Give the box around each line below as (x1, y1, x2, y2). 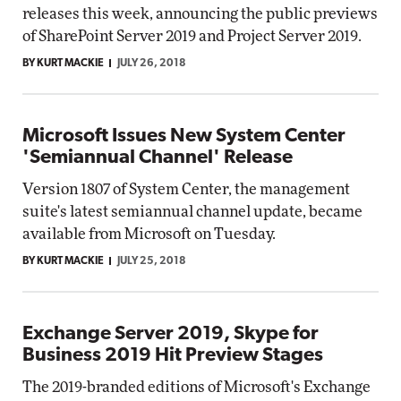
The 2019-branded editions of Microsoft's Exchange (22, 380, 371, 395)
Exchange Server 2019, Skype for (22, 324, 319, 345)
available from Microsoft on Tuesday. (22, 226, 276, 242)
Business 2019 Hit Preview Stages (22, 346, 323, 366)
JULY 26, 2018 (117, 58, 186, 69)
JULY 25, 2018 (117, 256, 186, 267)
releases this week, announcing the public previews (22, 6, 378, 21)
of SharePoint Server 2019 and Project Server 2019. (22, 29, 362, 44)
